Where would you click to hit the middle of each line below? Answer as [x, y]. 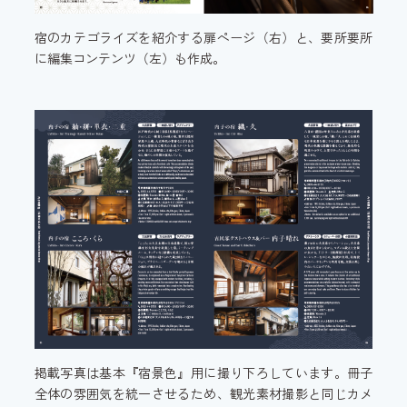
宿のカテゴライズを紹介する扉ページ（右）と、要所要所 [203, 38]
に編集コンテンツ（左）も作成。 [129, 59]
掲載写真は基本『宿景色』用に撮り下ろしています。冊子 [203, 373]
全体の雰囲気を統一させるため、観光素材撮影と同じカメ [203, 394]
